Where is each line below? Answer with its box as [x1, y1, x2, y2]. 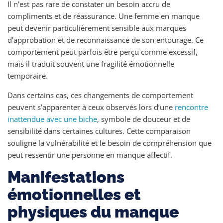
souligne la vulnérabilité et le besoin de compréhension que [7, 138, 212, 148]
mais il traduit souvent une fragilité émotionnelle [7, 59, 174, 69]
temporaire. [7, 71, 48, 81]
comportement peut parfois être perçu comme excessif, [7, 47, 198, 57]
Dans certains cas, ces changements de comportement [7, 90, 193, 100]
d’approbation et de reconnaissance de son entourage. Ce [7, 35, 204, 45]
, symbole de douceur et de [97, 114, 190, 124]
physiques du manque [7, 203, 179, 221]
